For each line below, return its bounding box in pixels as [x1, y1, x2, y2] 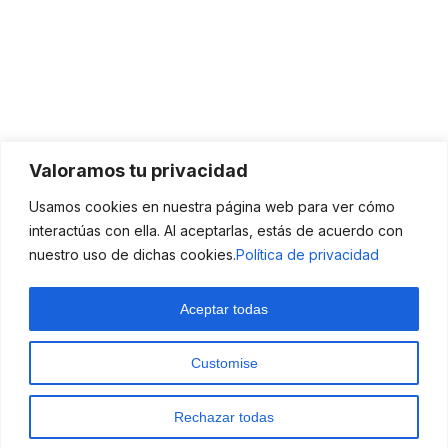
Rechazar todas [174, 408, 274, 425]
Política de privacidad [236, 245, 379, 263]
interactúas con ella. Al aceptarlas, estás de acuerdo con [29, 221, 403, 239]
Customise [190, 354, 258, 371]
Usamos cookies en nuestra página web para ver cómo [29, 197, 395, 215]
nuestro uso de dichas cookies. [29, 245, 236, 263]
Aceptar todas [180, 300, 268, 317]
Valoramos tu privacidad [29, 159, 248, 181]
